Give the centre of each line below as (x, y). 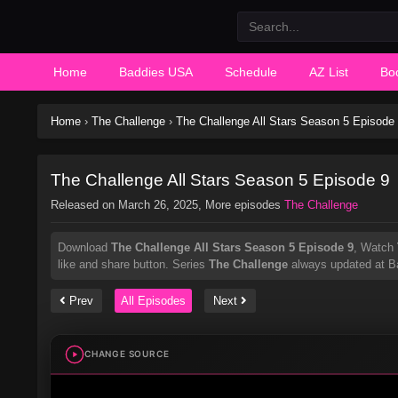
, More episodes (241, 205)
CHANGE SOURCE (127, 354)
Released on (84, 205)
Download (84, 247)
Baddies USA (156, 72)
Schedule (251, 72)
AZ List (329, 72)
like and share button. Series (133, 264)
